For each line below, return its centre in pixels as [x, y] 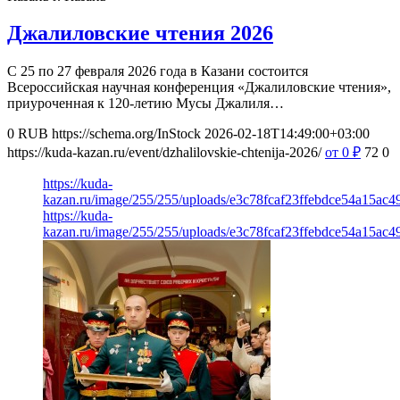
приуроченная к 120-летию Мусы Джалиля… [146, 104]
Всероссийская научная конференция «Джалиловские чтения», [199, 87]
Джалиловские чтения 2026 [140, 33]
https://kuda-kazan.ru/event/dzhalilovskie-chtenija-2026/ [164, 153]
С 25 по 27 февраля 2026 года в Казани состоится [158, 71]
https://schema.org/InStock [126, 134]
